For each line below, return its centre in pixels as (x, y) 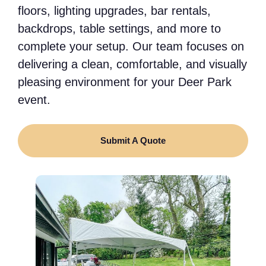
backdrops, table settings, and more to (119, 28)
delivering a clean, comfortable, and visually (132, 64)
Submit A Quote (133, 140)
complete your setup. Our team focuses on (131, 46)
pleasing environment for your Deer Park (125, 82)
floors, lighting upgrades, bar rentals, (114, 10)
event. (34, 99)
